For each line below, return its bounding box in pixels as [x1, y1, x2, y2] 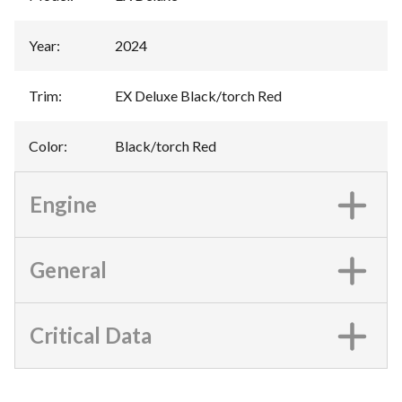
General [30, 257, 107, 283]
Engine [30, 191, 97, 217]
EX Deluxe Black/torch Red [115, 87, 282, 104]
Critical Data [30, 322, 152, 348]
